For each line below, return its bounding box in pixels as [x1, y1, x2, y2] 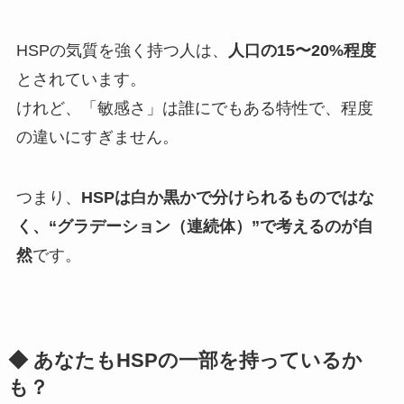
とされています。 [15, 69, 146, 88]
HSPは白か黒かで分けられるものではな [80, 188, 374, 207]
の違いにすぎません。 [15, 127, 179, 146]
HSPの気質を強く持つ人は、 [15, 41, 228, 60]
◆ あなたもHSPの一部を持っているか [7, 350, 363, 372]
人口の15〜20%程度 [227, 41, 376, 60]
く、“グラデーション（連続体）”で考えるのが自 [15, 217, 373, 236]
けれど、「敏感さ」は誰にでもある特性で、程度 [15, 98, 373, 117]
